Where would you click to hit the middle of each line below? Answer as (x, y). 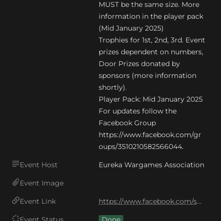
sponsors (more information (147, 75)
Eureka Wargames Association (151, 165)
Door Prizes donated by (139, 64)
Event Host (39, 165)
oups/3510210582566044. (141, 147)
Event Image (42, 183)
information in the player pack (151, 16)
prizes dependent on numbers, (151, 52)
